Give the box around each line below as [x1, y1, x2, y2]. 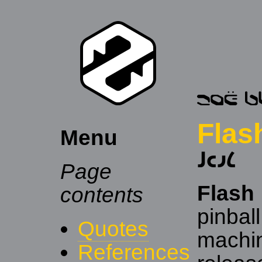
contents [60, 183, 143, 207]
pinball [197, 205, 260, 229]
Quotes [78, 217, 149, 241]
